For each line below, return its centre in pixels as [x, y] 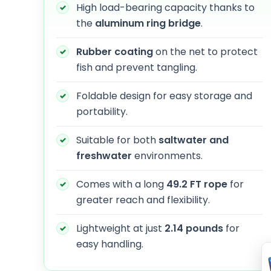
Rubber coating [115, 51]
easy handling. [110, 244]
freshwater [104, 155]
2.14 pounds [194, 228]
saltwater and [194, 140]
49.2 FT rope [197, 184]
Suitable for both [117, 140]
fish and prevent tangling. [137, 67]
